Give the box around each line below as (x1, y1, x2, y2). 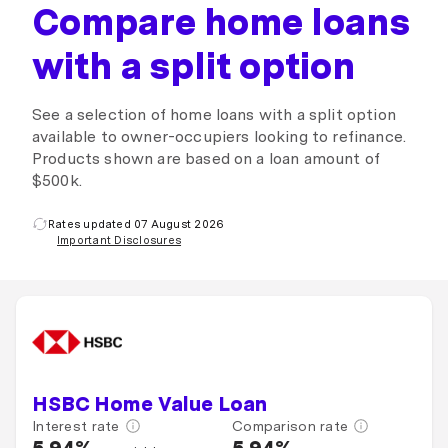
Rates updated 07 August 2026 (48, 216, 225, 231)
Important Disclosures (57, 233, 182, 247)
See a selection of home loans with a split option (32, 105, 396, 124)
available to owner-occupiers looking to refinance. (32, 127, 407, 146)
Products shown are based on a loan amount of (32, 149, 381, 168)
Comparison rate (232, 418, 349, 434)
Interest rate (32, 418, 120, 434)
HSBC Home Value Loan (32, 392, 267, 416)
